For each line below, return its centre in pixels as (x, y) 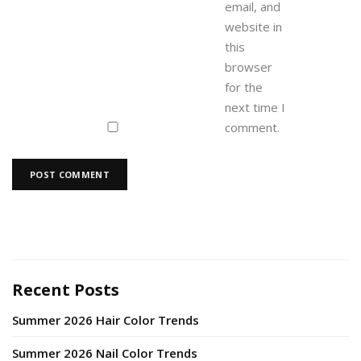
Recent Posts (66, 290)
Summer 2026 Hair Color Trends (106, 320)
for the (244, 87)
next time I (255, 108)
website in (253, 27)
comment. (252, 128)
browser (249, 67)
